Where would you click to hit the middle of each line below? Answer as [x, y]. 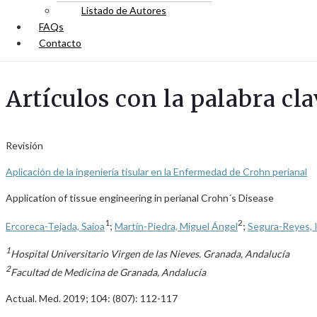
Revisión [24, 145]
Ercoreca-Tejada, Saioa [55, 226]
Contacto [60, 43]
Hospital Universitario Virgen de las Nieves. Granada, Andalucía [150, 254]
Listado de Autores [124, 10]
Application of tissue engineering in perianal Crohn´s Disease [140, 198]
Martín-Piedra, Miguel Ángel [176, 226]
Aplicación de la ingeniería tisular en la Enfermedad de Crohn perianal [156, 172]
